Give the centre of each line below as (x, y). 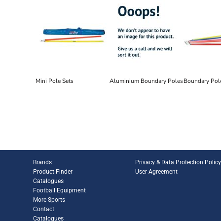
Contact (44, 209)
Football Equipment (60, 191)
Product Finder (53, 172)
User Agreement (157, 172)
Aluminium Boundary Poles (146, 81)
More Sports (49, 200)
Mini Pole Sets (55, 81)
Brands (43, 163)
